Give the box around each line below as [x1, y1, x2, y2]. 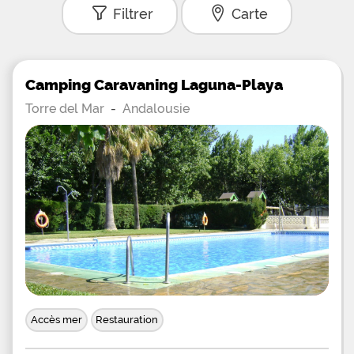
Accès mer [30, 313, 82, 326]
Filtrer [112, 6, 153, 23]
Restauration [96, 313, 159, 326]
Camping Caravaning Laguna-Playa [25, 75, 283, 93]
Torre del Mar [25, 100, 104, 116]
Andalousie [122, 100, 190, 116]
